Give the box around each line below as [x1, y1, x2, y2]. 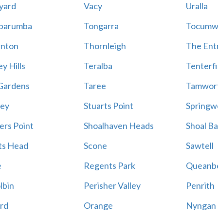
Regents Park [83, 160, 135, 171]
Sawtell [185, 140, 214, 151]
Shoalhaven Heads [83, 120, 154, 131]
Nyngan [185, 200, 216, 211]
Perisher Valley [83, 180, 141, 191]
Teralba [83, 60, 112, 71]
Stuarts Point [83, 100, 133, 111]
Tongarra [83, 20, 119, 31]
